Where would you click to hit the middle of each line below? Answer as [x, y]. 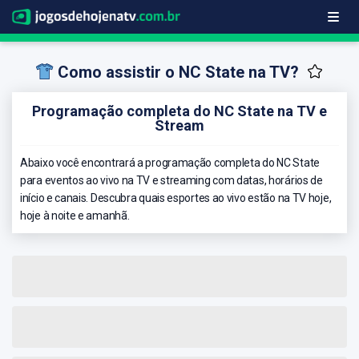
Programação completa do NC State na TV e [179, 111]
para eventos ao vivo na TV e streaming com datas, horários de [171, 180]
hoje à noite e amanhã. [75, 215]
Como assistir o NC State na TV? [178, 73]
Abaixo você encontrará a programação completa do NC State [170, 162]
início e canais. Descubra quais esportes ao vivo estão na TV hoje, [176, 198]
